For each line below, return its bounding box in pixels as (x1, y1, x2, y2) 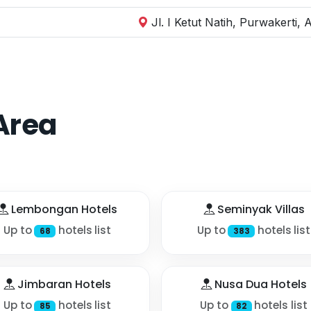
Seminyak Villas (214, 201, 305, 217)
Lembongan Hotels (8, 201, 117, 217)
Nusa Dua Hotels (212, 276, 307, 293)
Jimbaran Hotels (15, 276, 111, 293)
